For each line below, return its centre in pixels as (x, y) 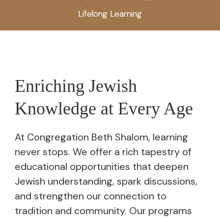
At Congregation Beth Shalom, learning (101, 137)
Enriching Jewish (76, 86)
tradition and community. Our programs (103, 210)
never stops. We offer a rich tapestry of (103, 151)
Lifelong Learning (110, 14)
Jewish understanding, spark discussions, (106, 181)
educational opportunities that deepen (102, 166)
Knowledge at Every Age (104, 108)
